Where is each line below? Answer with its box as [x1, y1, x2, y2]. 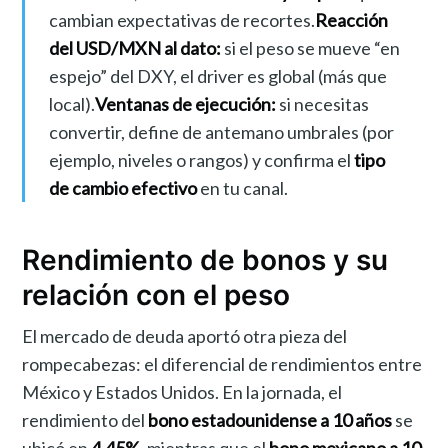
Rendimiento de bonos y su [22, 243, 389, 278]
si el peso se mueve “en [220, 37, 400, 60]
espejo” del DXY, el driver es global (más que [48, 65, 387, 88]
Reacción [314, 9, 388, 32]
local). [48, 93, 95, 116]
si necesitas [275, 93, 369, 116]
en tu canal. [196, 177, 288, 200]
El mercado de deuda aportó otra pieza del [22, 324, 348, 347]
